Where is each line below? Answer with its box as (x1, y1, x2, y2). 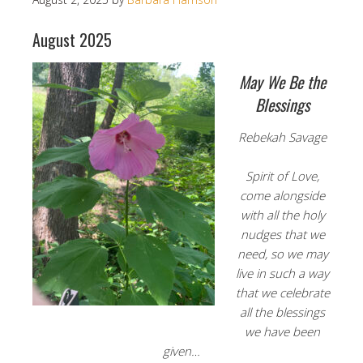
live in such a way (236, 265, 329, 281)
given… (163, 343, 200, 359)
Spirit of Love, (246, 168, 319, 184)
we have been (245, 323, 320, 340)
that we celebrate (235, 284, 330, 301)
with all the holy (240, 207, 325, 223)
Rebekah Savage (238, 129, 327, 145)
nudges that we (240, 226, 325, 242)
